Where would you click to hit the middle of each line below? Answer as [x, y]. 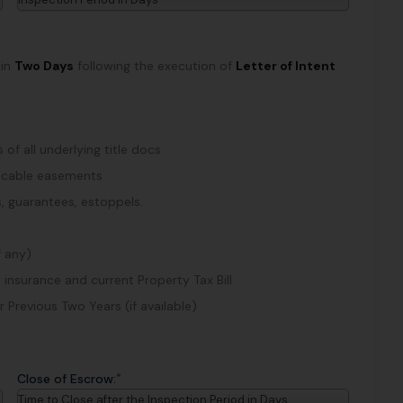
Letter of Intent [286, 65]
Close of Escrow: [66, 378]
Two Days [44, 65]
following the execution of [155, 65]
